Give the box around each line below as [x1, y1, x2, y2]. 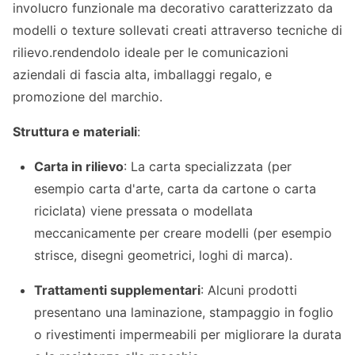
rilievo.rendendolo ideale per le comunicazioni [13, 44, 288, 60]
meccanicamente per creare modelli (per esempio [34, 225, 333, 241]
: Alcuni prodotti [200, 282, 298, 298]
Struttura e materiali [13, 124, 137, 139]
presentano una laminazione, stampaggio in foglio [34, 304, 334, 320]
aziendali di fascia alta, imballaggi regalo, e [13, 67, 272, 82]
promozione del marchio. [13, 89, 162, 105]
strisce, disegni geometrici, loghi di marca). [34, 247, 293, 263]
